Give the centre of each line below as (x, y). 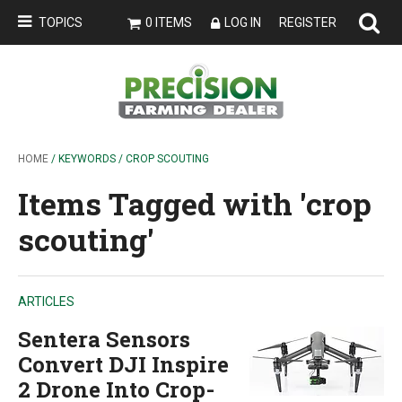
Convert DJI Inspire (123, 364)
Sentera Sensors (104, 339)
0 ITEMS (169, 22)
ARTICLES (46, 301)
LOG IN (243, 22)
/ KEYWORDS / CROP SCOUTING (129, 159)
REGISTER (308, 22)
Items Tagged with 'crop (195, 203)
